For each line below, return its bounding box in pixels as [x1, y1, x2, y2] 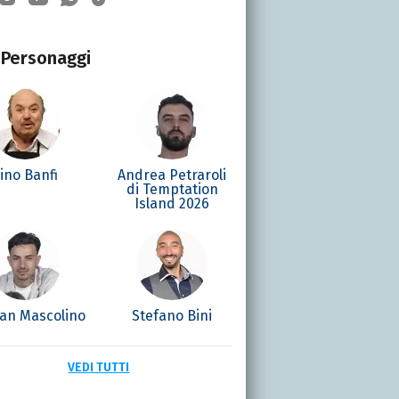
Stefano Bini [132, 306, 213, 324]
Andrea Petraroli [118, 166, 227, 183]
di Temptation [126, 180, 218, 198]
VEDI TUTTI [68, 359, 130, 375]
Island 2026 [134, 194, 210, 212]
